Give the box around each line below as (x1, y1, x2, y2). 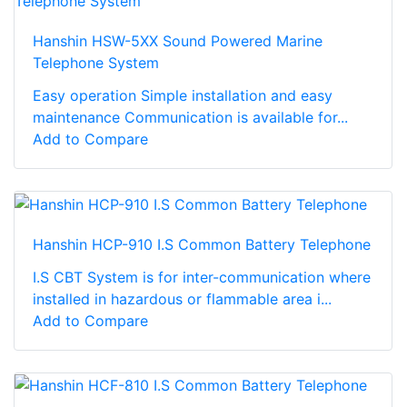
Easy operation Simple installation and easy (33, 85, 333, 104)
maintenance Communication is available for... (33, 107, 348, 126)
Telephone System (33, 53, 159, 72)
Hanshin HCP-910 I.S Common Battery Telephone (33, 234, 371, 253)
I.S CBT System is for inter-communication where (33, 267, 371, 286)
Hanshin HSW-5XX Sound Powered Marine (33, 31, 323, 50)
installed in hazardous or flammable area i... (33, 289, 332, 308)
